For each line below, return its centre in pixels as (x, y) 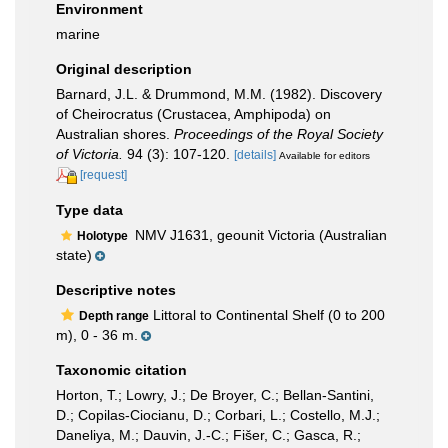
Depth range (114, 315)
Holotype (104, 235)
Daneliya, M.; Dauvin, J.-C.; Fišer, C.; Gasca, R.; (208, 434)
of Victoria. (89, 154)
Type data (89, 209)
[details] (255, 155)
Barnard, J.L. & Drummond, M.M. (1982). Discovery (219, 94)
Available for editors (324, 155)
